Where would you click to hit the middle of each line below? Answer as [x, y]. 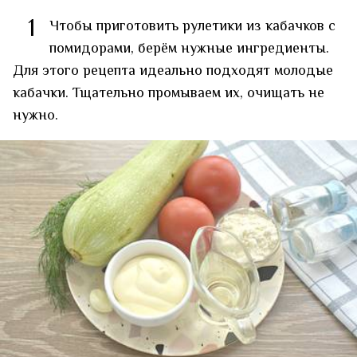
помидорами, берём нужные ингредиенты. [189, 50]
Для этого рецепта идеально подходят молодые [173, 72]
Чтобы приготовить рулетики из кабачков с [192, 27]
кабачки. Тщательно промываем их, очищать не [169, 94]
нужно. [35, 117]
